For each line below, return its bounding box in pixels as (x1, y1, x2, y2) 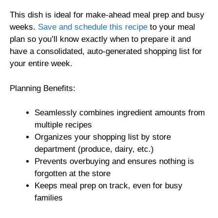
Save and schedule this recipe (38, 22, 147, 32)
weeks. (10, 22, 38, 32)
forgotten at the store (35, 169, 110, 179)
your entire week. (10, 59, 73, 69)
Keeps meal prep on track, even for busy (35, 181, 182, 191)
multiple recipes (35, 120, 92, 130)
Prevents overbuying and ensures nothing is (35, 157, 194, 166)
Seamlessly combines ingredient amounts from (35, 108, 205, 118)
